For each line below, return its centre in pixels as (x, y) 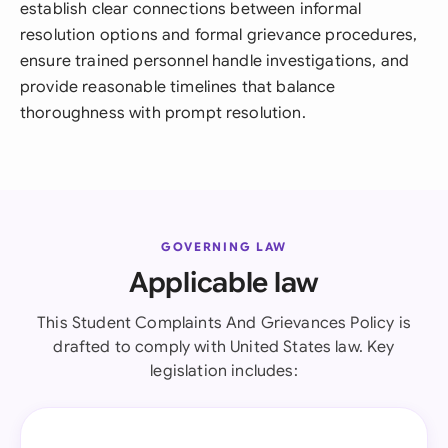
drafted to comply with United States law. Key (224, 347)
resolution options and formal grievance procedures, (219, 35)
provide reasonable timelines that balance (178, 87)
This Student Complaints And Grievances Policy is (224, 323)
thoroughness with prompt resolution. (163, 113)
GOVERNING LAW (224, 246)
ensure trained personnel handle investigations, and (215, 61)
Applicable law (224, 282)
